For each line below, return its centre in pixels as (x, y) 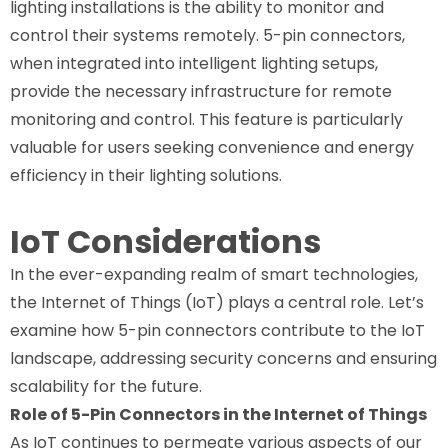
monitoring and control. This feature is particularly (206, 119)
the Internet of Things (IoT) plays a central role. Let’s (217, 302)
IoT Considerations (165, 241)
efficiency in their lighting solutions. (146, 175)
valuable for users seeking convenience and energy (212, 147)
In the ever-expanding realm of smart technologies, (214, 274)
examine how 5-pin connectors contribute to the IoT (217, 330)
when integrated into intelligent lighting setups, (194, 63)
